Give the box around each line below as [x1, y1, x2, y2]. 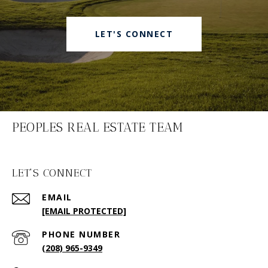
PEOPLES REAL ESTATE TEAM [12, 120, 182, 135]
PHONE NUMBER [42, 229, 120, 240]
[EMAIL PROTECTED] [42, 205, 126, 217]
